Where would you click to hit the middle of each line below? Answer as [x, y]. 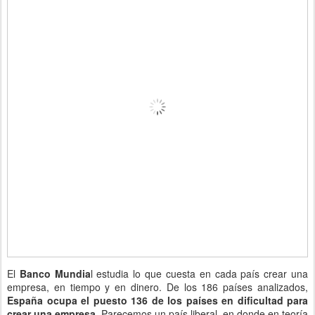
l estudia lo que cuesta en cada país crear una [199, 274]
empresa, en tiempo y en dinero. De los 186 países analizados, [157, 287]
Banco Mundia [55, 274]
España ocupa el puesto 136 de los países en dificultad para [157, 300]
